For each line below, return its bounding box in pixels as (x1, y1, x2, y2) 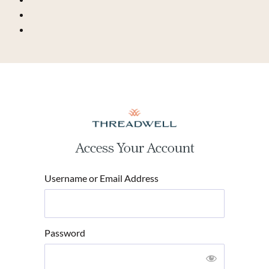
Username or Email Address (44, 172, 159, 184)
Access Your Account (74, 140, 195, 156)
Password (44, 227, 85, 239)
